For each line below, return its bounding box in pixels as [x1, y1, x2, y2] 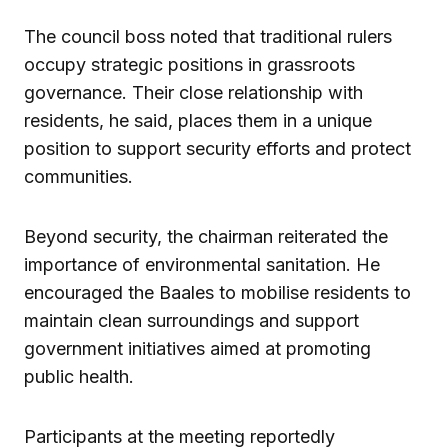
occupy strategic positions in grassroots [24, 53, 355, 75]
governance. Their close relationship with [24, 81, 363, 103]
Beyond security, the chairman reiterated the [24, 225, 388, 247]
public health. [24, 365, 134, 387]
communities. [24, 165, 133, 187]
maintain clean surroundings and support [24, 309, 359, 331]
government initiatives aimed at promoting [24, 337, 371, 359]
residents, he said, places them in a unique [24, 109, 372, 131]
